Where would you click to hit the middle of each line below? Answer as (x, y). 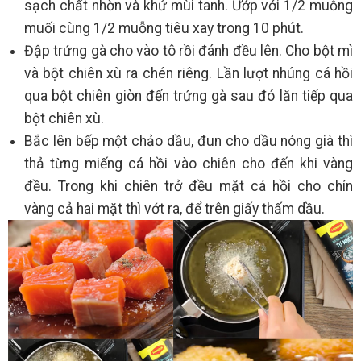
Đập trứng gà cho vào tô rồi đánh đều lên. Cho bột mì (189, 50)
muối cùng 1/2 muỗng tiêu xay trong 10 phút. (164, 28)
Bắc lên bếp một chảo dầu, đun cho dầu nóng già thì (189, 141)
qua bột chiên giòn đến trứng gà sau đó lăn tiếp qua (189, 95)
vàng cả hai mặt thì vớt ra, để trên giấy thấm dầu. (174, 208)
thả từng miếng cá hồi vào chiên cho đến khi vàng (189, 163)
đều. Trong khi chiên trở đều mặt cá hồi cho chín (189, 186)
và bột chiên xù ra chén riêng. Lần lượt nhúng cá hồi (189, 73)
